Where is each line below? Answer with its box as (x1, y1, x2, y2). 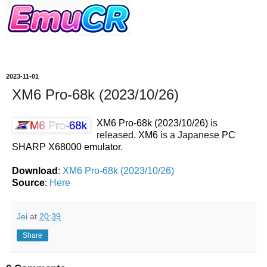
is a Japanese (158, 129, 222, 140)
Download (12, 165, 58, 176)
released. (97, 129, 138, 140)
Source (12, 177, 45, 188)
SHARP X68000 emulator (12, 141, 120, 152)
